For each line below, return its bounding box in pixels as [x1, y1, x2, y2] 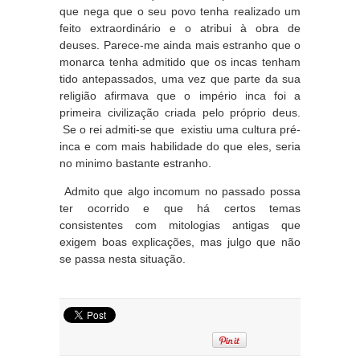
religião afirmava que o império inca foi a [59, 89, 301, 102]
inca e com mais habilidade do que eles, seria [59, 140, 301, 153]
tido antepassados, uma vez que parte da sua [59, 72, 301, 85]
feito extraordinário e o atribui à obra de [59, 22, 301, 35]
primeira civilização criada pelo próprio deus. [59, 106, 301, 119]
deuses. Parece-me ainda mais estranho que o [59, 39, 301, 51]
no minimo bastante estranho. [59, 157, 211, 170]
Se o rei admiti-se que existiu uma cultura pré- [59, 123, 301, 136]
